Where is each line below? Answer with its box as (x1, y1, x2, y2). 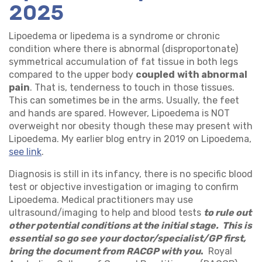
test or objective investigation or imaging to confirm (9, 181, 239, 192)
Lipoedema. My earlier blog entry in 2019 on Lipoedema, (9, 133, 251, 144)
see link (9, 146, 42, 157)
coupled (136, 69, 175, 80)
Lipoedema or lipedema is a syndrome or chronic (9, 30, 220, 42)
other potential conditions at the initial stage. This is (9, 220, 252, 231)
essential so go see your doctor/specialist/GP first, (9, 233, 246, 244)
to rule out (204, 207, 251, 218)
